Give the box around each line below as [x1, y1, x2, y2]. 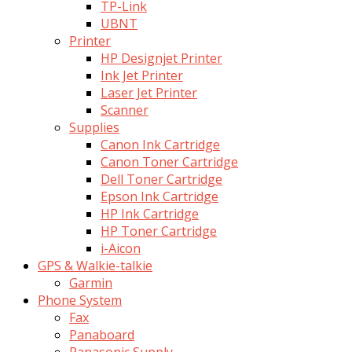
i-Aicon [101, 239, 141, 257]
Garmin [69, 273, 112, 291]
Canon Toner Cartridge [101, 152, 238, 170]
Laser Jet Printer [101, 83, 197, 101]
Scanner [101, 101, 148, 119]
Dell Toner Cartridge [101, 170, 222, 188]
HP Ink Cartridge [101, 204, 199, 222]
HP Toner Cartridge [101, 222, 217, 240]
